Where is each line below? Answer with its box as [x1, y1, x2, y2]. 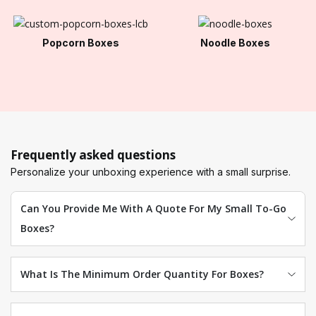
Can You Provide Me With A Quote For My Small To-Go [20, 201, 286, 215]
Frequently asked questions [11, 146, 176, 163]
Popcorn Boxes [42, 36, 119, 49]
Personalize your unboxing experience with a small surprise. [11, 165, 291, 178]
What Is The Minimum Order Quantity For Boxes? [20, 267, 264, 281]
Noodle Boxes [200, 36, 270, 49]
